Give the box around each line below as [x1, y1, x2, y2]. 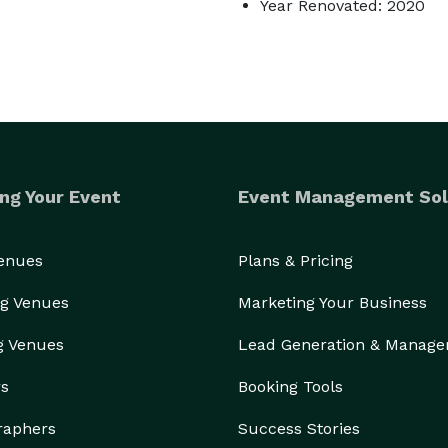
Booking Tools [238, 377, 343, 396]
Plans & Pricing [238, 251, 353, 270]
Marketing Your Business [238, 293, 427, 312]
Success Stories [238, 419, 360, 438]
